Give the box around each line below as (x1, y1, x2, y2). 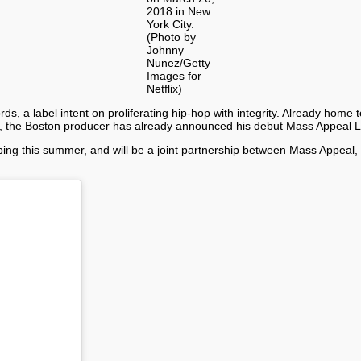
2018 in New (146, 4, 210, 18)
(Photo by (146, 30, 196, 44)
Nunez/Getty (146, 56, 210, 69)
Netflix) (146, 81, 182, 95)
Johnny (146, 43, 184, 56)
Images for (146, 68, 201, 82)
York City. (146, 17, 194, 31)
